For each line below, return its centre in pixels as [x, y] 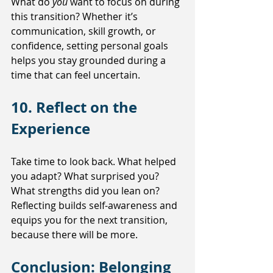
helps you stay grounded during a [90, 61]
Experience [51, 129]
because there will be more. [74, 235]
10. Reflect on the [76, 108]
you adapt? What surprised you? [86, 176]
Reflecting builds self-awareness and [95, 206]
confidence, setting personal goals [91, 46]
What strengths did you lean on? [87, 191]
